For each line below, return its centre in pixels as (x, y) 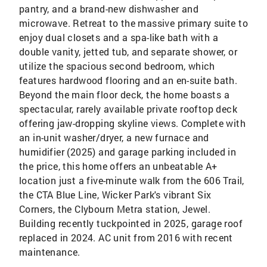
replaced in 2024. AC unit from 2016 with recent (126, 237)
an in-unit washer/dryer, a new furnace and (114, 137)
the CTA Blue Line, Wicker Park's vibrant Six (115, 195)
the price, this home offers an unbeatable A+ (118, 166)
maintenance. (50, 252)
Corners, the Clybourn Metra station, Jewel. (115, 209)
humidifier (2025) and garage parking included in (128, 152)
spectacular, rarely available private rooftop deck (128, 109)
